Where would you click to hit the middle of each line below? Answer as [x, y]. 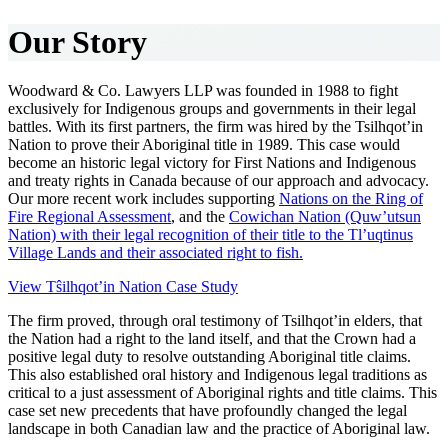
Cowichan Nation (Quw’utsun [325, 217]
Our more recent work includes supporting [143, 199]
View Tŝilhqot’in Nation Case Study [123, 287]
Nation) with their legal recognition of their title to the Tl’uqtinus [210, 235]
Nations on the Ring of [351, 199]
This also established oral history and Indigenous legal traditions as [217, 375]
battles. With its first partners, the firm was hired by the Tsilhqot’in [215, 127]
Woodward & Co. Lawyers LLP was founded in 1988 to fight [203, 91]
